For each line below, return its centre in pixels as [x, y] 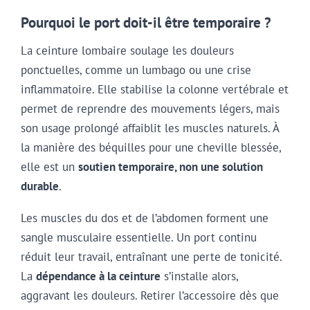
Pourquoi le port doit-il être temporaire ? [146, 23]
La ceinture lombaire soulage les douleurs [127, 50]
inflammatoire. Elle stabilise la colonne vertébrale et [155, 89]
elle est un [49, 166]
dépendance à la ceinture [98, 276]
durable [40, 186]
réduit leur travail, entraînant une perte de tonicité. [151, 257]
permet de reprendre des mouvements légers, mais [150, 108]
